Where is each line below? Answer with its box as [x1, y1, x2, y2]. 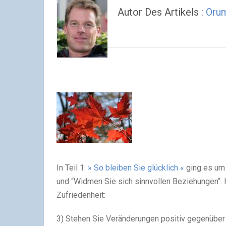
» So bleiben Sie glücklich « [88, 163, 184, 173]
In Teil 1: [56, 163, 88, 173]
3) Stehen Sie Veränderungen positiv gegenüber [56, 214, 225, 224]
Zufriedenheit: [56, 190, 105, 200]
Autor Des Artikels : [118, 6, 206, 18]
